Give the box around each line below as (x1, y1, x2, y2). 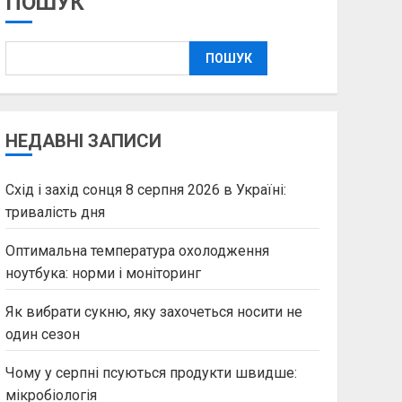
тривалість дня (4, 204, 105, 221)
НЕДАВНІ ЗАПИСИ (4, 130, 162, 152)
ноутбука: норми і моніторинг (4, 265, 201, 282)
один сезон (4, 326, 80, 343)
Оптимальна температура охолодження (4, 242, 269, 259)
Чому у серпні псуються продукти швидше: (4, 364, 297, 381)
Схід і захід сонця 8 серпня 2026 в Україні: (4, 181, 286, 198)
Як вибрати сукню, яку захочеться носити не (4, 303, 302, 320)
